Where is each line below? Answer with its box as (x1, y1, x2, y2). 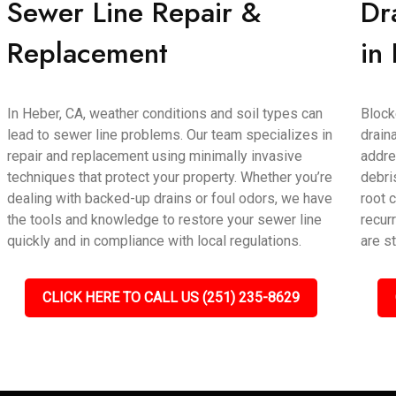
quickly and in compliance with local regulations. (7, 232, 302, 249)
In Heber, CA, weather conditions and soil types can (7, 105, 324, 122)
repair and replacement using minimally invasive (7, 148, 303, 164)
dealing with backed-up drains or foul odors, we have (7, 190, 333, 207)
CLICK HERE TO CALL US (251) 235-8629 (42, 289, 300, 306)
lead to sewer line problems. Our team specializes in (7, 126, 333, 143)
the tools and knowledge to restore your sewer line (7, 211, 323, 228)
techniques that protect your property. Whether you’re (7, 169, 333, 186)
